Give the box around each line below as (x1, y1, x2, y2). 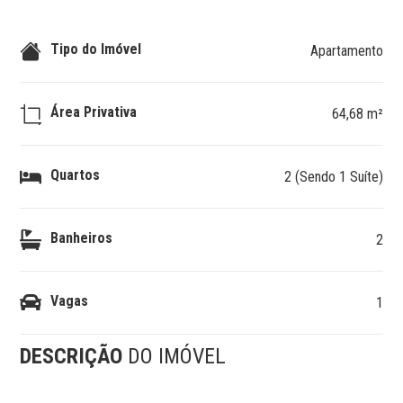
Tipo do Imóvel (50, 40, 142, 58)
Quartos (50, 166, 101, 184)
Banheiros (50, 228, 113, 246)
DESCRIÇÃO (20, 344, 129, 369)
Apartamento (309, 42, 383, 59)
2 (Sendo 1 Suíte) (283, 168, 383, 185)
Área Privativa (50, 103, 138, 121)
